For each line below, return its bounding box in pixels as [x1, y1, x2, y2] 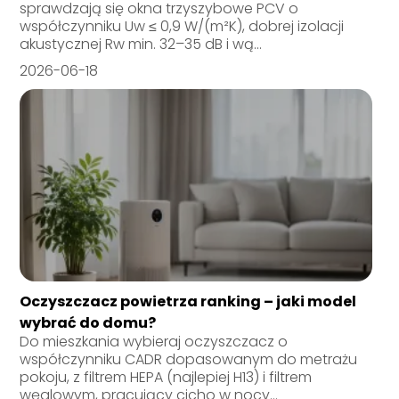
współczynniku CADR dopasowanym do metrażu [20, 348, 358, 370]
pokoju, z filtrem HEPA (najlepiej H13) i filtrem [20, 366, 313, 387]
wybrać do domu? [20, 312, 157, 333]
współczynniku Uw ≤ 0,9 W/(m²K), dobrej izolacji [20, 15, 345, 37]
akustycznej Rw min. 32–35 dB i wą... [20, 33, 263, 54]
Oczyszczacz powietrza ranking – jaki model [20, 290, 357, 312]
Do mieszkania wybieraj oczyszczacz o [20, 330, 289, 352]
